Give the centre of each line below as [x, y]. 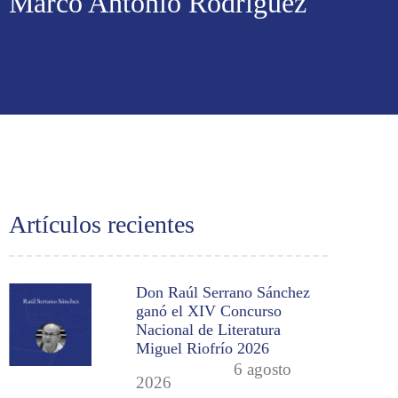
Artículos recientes [102, 224]
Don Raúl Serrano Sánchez [223, 292]
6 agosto [263, 369]
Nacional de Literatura [209, 329]
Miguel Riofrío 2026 [203, 348]
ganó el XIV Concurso [209, 310]
